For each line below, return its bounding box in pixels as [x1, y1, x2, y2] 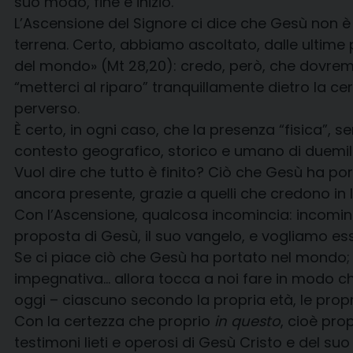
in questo [214, 311, 281, 331]
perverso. [14, 98, 80, 118]
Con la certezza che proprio [14, 311, 214, 331]
